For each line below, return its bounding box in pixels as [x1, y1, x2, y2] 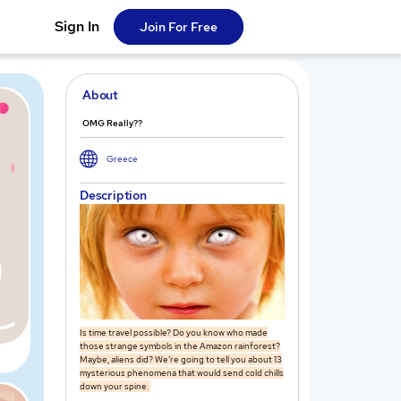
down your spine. [80, 380, 150, 393]
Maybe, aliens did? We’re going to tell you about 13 [80, 354, 282, 366]
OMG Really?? [82, 117, 142, 130]
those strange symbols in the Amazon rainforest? [80, 340, 280, 353]
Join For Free [140, 19, 218, 36]
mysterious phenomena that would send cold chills [80, 367, 284, 380]
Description [80, 187, 147, 204]
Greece [107, 153, 138, 166]
